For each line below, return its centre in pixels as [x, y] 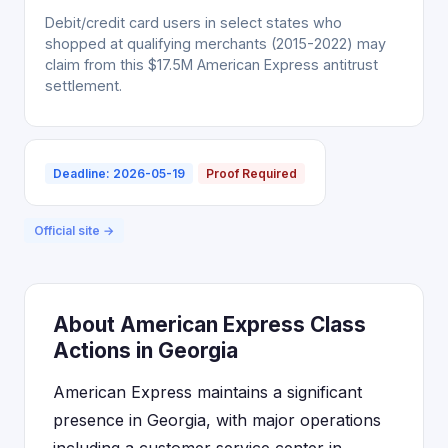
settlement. [83, 85]
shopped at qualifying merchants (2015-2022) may [215, 43]
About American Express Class [209, 324]
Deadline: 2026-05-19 [119, 173]
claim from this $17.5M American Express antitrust [211, 64]
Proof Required [251, 173]
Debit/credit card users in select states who [193, 22]
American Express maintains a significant [207, 392]
